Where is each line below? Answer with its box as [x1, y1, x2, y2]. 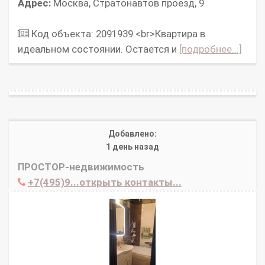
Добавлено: [108, 129, 157, 139]
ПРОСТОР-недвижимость [18, 161, 144, 173]
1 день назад [106, 142, 159, 152]
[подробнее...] [179, 43, 242, 56]
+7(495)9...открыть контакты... [28, 176, 182, 189]
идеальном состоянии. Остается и [18, 43, 179, 56]
